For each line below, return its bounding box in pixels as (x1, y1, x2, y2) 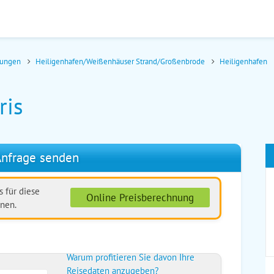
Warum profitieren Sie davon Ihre (67, 251, 195, 263)
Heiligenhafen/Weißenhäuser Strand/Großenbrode (35, 56, 207, 67)
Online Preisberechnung (86, 191, 194, 204)
